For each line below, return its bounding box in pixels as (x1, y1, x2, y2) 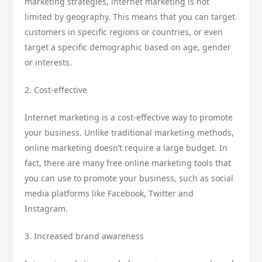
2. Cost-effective (25, 84, 88, 95)
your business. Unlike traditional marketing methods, (25, 126, 235, 138)
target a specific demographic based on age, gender (25, 41, 232, 53)
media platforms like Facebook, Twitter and (25, 187, 194, 199)
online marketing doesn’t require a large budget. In (25, 142, 228, 153)
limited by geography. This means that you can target (25, 11, 236, 22)
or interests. (25, 56, 73, 68)
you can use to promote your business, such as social (25, 172, 234, 184)
